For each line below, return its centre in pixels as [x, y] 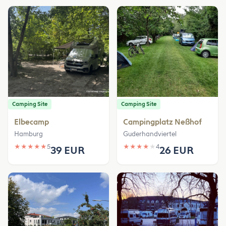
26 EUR [177, 150]
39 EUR [68, 150]
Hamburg [29, 134]
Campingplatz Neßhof [162, 122]
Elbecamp [32, 122]
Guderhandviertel [150, 134]
